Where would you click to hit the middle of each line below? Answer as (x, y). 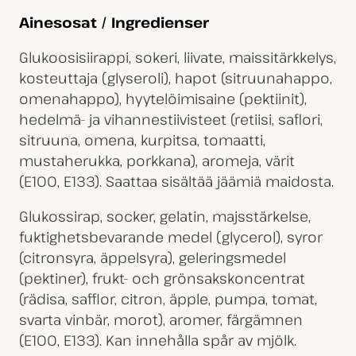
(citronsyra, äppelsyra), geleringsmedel (152, 257)
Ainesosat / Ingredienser (114, 22)
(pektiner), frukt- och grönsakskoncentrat (162, 278)
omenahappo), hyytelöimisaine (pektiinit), (163, 98)
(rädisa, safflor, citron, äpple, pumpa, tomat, (168, 298)
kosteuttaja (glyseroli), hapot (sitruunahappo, (175, 77)
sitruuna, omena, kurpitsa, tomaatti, (142, 139)
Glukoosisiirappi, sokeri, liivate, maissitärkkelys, (177, 57)
